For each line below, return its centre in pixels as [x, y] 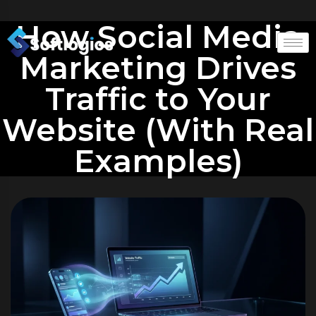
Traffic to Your [158, 99]
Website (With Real [158, 130]
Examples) [158, 161]
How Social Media [158, 37]
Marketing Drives [158, 68]
